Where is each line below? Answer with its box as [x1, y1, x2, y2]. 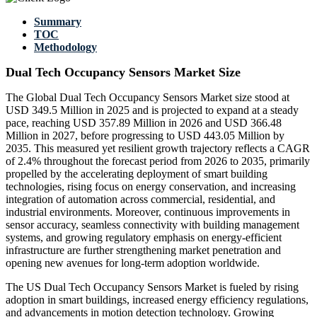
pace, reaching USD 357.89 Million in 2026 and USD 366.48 [6, 117, 282, 129]
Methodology [34, 41, 97, 54]
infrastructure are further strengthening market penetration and [6, 244, 281, 257]
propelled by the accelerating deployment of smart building [6, 168, 267, 180]
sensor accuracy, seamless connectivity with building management [6, 219, 299, 231]
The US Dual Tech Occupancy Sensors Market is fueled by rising [6, 281, 299, 294]
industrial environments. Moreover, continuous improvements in [6, 206, 290, 219]
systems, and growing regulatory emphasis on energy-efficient [6, 231, 282, 244]
